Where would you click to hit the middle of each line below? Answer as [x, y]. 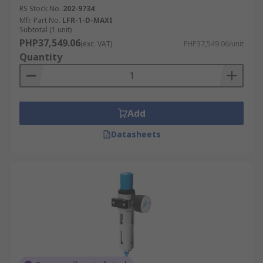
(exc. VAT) [96, 44]
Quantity [41, 57]
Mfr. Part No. [40, 20]
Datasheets [136, 134]
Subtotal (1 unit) [45, 30]
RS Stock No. [40, 9]
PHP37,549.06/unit [214, 44]
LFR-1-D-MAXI [87, 20]
